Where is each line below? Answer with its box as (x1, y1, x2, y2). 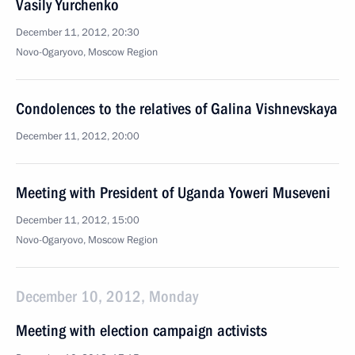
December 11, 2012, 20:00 (16, 129, 139, 143)
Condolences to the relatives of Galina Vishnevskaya (16, 99, 338, 118)
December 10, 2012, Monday (16, 287, 198, 306)
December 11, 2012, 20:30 (16, 25, 139, 40)
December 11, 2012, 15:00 (16, 213, 139, 227)
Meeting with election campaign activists (16, 321, 267, 340)
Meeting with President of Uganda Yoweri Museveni (16, 183, 330, 202)
